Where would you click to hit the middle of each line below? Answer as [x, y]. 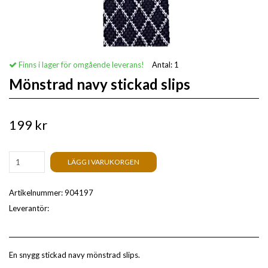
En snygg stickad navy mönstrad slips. [74, 255]
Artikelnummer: [37, 193]
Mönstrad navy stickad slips [100, 84]
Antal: [163, 65]
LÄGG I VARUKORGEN [103, 162]
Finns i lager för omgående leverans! [80, 65]
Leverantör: [29, 208]
